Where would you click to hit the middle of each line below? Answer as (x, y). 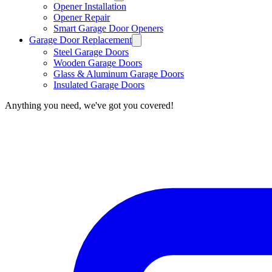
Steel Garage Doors (91, 52)
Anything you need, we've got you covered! (89, 105)
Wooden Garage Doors (98, 63)
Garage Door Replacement (80, 39)
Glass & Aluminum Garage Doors (119, 73)
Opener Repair (82, 17)
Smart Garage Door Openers (108, 28)
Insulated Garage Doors (99, 84)
